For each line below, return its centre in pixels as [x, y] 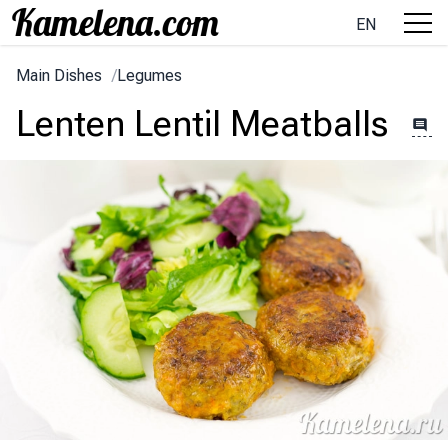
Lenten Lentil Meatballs [202, 124]
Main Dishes [59, 75]
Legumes [149, 75]
